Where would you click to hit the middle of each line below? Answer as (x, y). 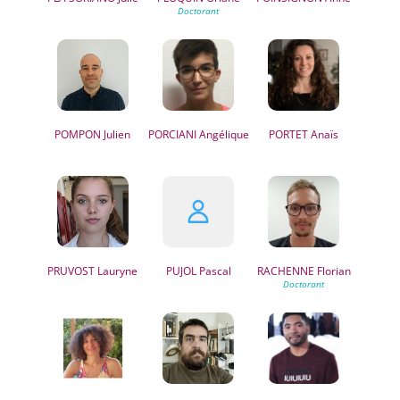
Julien (116, 134)
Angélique (222, 134)
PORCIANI (172, 134)
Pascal (213, 271)
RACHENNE (285, 271)
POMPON (78, 134)
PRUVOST (71, 271)
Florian (332, 271)
